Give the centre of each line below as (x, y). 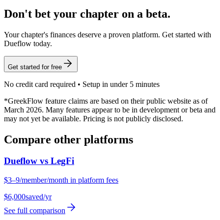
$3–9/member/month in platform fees (61, 180)
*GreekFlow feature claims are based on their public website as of (106, 101)
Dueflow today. (28, 43)
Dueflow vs (27, 161)
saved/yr (39, 197)
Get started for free (35, 67)
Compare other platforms (69, 139)
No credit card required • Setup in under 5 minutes (82, 84)
